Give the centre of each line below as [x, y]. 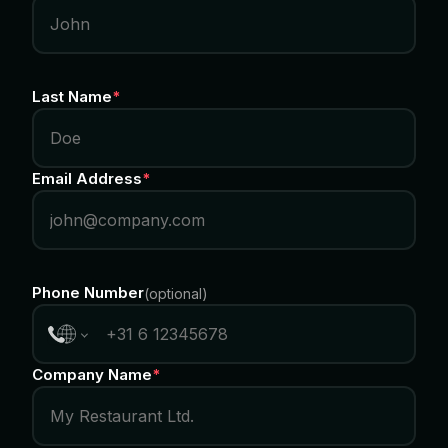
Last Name [72, 96]
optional [175, 293]
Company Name [92, 374]
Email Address [87, 178]
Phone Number [88, 292]
